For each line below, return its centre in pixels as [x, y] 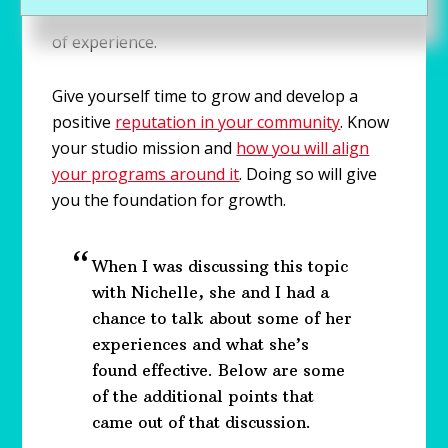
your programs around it [146, 173]
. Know [365, 121]
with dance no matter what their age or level [218, 15]
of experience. [105, 41]
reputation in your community [228, 121]
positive [84, 121]
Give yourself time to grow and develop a [205, 95]
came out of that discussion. [202, 421]
